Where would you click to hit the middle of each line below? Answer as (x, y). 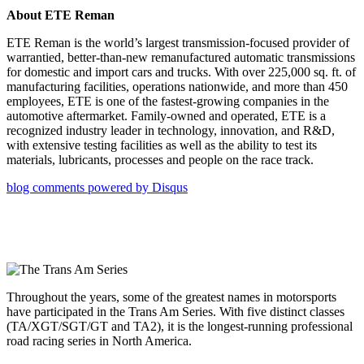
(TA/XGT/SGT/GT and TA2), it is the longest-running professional (180, 327)
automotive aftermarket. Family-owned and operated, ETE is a (166, 116)
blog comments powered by (79, 188)
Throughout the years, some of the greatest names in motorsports (171, 297)
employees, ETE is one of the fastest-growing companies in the (168, 102)
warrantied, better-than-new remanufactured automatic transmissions (181, 58)
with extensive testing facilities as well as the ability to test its (162, 145)
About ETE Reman (61, 15)
